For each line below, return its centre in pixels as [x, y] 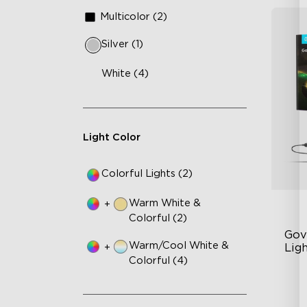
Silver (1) [123, 45]
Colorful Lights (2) [147, 174]
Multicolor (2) [134, 16]
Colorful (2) [158, 218]
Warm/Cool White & [179, 246]
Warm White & [165, 203]
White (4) [125, 73]
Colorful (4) [159, 261]
